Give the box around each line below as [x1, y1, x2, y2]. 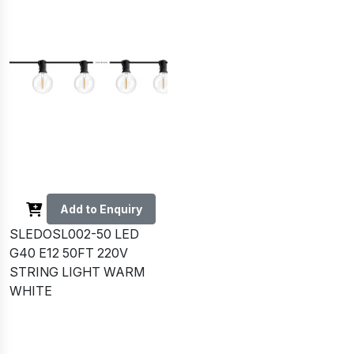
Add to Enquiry [60, 202, 142, 217]
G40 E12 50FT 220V [9, 245, 128, 262]
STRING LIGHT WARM [9, 264, 145, 281]
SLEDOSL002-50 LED [9, 226, 139, 243]
